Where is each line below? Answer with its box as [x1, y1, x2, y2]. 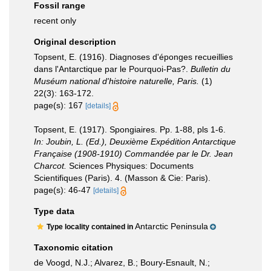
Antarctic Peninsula [135, 221, 208, 231]
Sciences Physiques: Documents [67, 161, 194, 171]
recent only [34, 16, 76, 25]
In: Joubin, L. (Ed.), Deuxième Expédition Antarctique [34, 137, 236, 146]
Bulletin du [191, 64, 230, 74]
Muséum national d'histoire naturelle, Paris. [34, 76, 199, 86]
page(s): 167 [34, 100, 85, 110]
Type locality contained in [47, 223, 135, 231]
